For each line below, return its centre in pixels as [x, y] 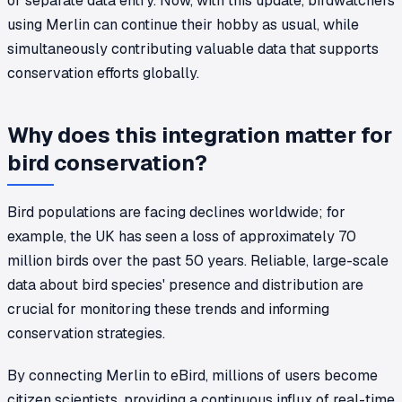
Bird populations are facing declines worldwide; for [176, 212]
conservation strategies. [86, 333]
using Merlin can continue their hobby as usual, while [183, 24]
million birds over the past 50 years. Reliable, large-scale [198, 260]
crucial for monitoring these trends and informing [168, 309]
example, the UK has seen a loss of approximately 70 [182, 236]
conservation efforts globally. [103, 73]
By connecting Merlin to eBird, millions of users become [192, 375]
